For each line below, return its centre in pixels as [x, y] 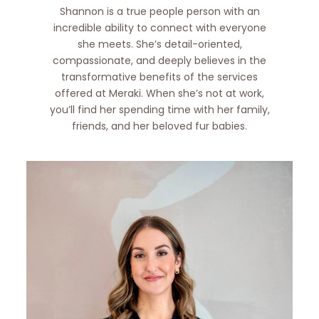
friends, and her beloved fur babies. [159, 126]
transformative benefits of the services [159, 77]
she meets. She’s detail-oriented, [159, 44]
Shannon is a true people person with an [159, 11]
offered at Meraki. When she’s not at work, [159, 93]
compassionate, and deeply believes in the [159, 60]
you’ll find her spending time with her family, [159, 109]
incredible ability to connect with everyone [159, 27]
